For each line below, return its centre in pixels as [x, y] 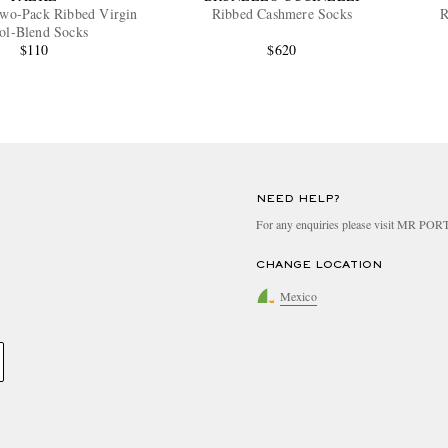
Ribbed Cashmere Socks [281, 14]
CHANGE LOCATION [319, 265]
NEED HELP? [298, 199]
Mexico [298, 295]
